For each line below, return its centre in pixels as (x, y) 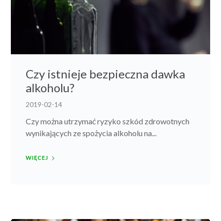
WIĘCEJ (37, 157)
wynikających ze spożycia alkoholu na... (91, 133)
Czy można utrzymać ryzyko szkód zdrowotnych (108, 121)
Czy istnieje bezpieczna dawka (106, 74)
